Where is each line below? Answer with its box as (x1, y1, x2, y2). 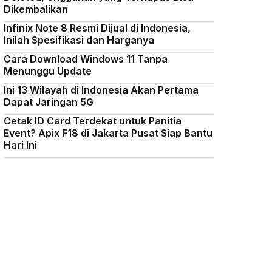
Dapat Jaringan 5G (4, 96, 93, 108)
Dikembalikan (4, 3, 68, 15)
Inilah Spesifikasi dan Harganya (4, 34, 154, 46)
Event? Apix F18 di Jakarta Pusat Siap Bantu (4, 127, 212, 139)
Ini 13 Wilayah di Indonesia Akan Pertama (4, 84, 199, 96)
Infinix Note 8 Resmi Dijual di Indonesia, (4, 22, 191, 34)
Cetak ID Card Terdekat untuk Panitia (4, 115, 182, 127)
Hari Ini (4, 139, 37, 151)
